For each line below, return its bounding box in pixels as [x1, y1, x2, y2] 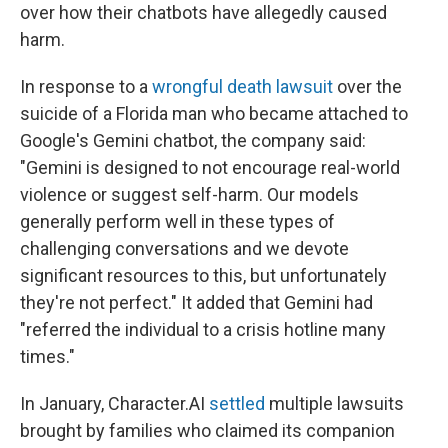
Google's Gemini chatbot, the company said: [20, 129, 366, 151]
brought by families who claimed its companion [20, 419, 395, 441]
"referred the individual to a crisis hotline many [20, 318, 386, 340]
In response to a [20, 75, 152, 97]
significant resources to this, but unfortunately [20, 264, 387, 286]
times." [20, 345, 75, 367]
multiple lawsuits [265, 392, 404, 414]
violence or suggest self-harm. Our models [20, 183, 359, 205]
